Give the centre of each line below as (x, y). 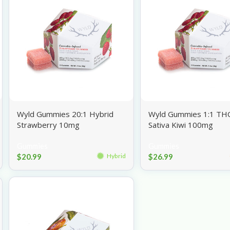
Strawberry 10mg (49, 124)
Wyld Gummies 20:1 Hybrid (65, 114)
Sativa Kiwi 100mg (181, 124)
